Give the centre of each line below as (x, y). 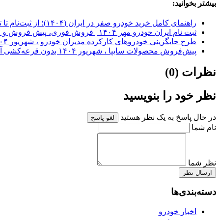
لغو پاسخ (103, 117)
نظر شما (202, 163)
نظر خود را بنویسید (170, 96)
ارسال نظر (197, 172)
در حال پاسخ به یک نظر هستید (167, 117)
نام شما (204, 127)
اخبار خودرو (178, 212)
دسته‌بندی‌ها (193, 192)
